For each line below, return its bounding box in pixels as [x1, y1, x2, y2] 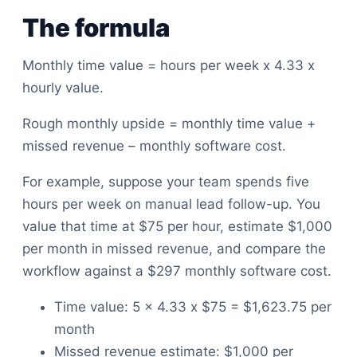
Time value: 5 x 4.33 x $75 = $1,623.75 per [54, 299, 331, 315]
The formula [22, 13, 170, 42]
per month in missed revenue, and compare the [22, 241, 326, 257]
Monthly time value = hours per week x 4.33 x [22, 57, 315, 73]
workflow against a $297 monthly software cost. [22, 263, 331, 279]
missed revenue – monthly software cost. [22, 138, 286, 154]
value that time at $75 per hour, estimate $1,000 [22, 218, 332, 234]
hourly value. [22, 80, 104, 96]
